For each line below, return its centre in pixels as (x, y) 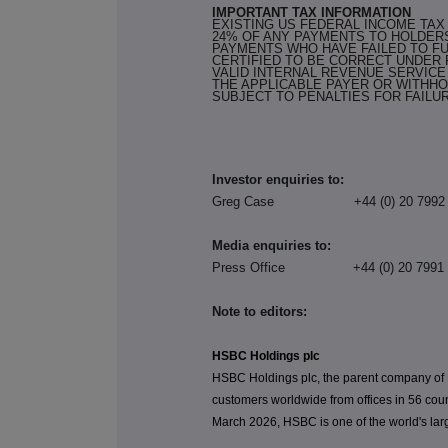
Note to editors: (260, 312)
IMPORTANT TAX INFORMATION (312, 13)
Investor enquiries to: (278, 180)
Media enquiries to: (272, 246)
